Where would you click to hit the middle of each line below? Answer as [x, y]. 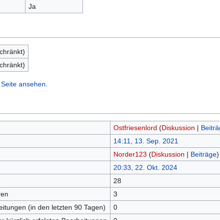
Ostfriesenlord [135, 128]
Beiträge [203, 154]
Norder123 [130, 154]
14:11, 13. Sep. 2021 [146, 141]
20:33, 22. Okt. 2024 [145, 167]
